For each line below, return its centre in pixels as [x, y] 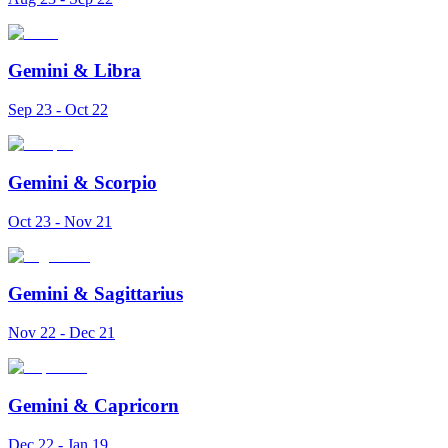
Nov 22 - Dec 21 [61, 333]
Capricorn [136, 405]
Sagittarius [138, 294]
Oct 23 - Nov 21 [60, 221]
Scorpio [125, 182]
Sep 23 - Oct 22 [58, 110]
